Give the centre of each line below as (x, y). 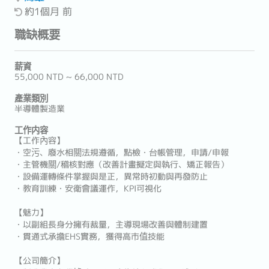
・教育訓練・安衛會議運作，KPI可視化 (88, 189)
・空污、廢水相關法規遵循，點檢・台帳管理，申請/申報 (122, 153)
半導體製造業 (40, 109)
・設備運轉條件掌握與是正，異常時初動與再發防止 (111, 177)
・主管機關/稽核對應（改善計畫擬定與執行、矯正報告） (122, 165)
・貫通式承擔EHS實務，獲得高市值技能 (89, 237)
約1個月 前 (48, 11)
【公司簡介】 (40, 261)
